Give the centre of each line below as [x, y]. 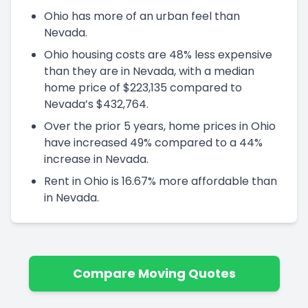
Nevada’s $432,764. [96, 104]
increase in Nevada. [96, 159]
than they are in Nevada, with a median [149, 71]
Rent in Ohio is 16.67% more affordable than [161, 181]
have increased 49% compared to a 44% [153, 142]
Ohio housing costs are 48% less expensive [158, 54]
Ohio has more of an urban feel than [142, 16]
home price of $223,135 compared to [143, 87]
